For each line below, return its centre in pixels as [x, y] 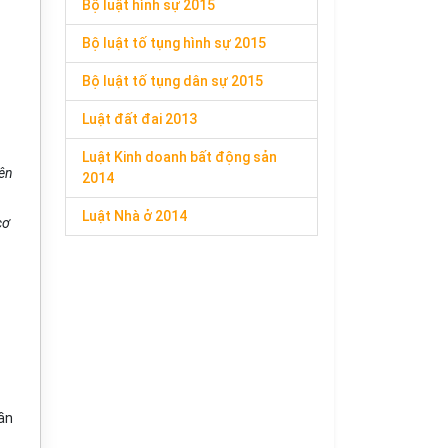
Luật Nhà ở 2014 [134, 216]
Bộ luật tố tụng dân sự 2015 [172, 81]
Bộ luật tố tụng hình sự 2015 [174, 43]
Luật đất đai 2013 [139, 119]
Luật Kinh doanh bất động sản [179, 157]
